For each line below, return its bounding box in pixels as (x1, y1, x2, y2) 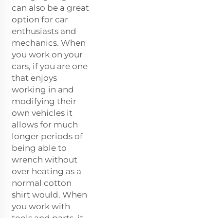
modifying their (12, 96, 76, 106)
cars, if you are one (12, 61, 88, 71)
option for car (12, 14, 68, 24)
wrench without (12, 154, 77, 164)
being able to (12, 143, 67, 153)
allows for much (12, 119, 78, 129)
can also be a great (12, 2, 89, 13)
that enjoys (12, 73, 57, 83)
